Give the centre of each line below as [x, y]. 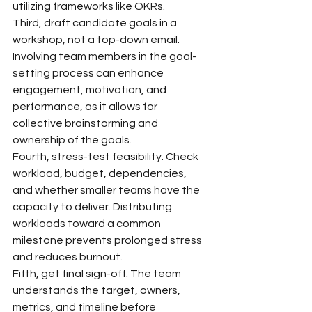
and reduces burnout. [68, 257]
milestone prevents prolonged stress [108, 240]
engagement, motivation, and [91, 89]
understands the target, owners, [97, 290]
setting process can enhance [89, 73]
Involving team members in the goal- [104, 56]
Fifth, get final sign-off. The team [98, 273]
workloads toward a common [88, 223]
